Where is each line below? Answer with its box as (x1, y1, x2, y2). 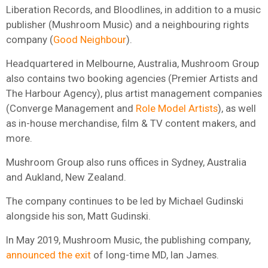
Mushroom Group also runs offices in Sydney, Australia (6, 156, 246, 168)
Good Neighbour (53, 33, 126, 45)
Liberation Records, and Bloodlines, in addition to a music (6, 3, 261, 16)
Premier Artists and (172, 72, 258, 84)
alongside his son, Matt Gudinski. (6, 209, 151, 222)
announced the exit (6, 248, 91, 261)
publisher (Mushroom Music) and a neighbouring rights (6, 18, 249, 31)
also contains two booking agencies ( (6, 72, 172, 84)
